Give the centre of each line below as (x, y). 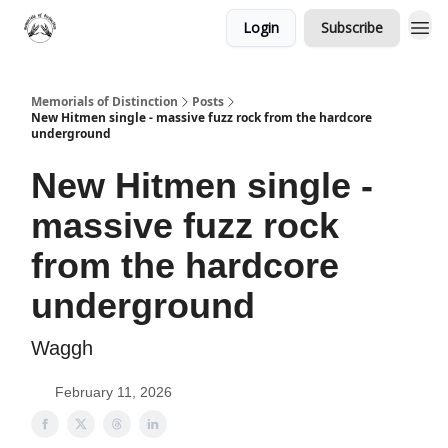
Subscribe (352, 27)
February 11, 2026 (113, 392)
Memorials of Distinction (104, 101)
